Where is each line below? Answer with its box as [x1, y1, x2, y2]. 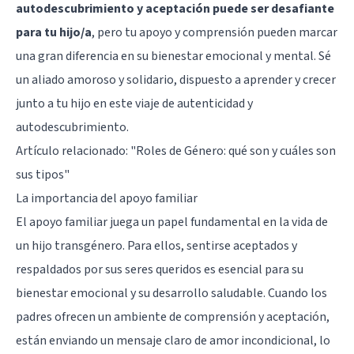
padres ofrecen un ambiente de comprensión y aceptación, [16, 307, 330, 326]
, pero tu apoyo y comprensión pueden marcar [92, 23, 337, 41]
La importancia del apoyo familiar [16, 189, 198, 207]
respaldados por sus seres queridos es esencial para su [16, 260, 303, 278]
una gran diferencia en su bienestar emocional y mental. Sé [16, 47, 331, 65]
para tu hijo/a [16, 23, 92, 41]
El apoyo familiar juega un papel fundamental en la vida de [16, 213, 328, 231]
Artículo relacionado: [16, 141, 130, 160]
